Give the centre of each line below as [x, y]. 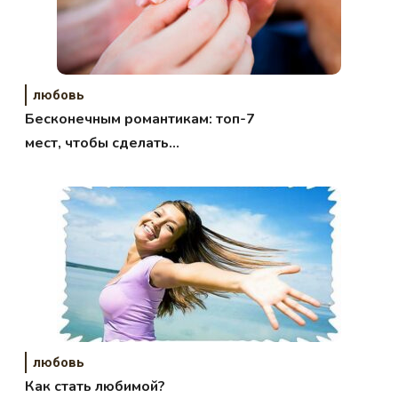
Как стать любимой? [96, 386]
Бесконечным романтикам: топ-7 [140, 119]
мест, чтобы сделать [97, 143]
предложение [75, 167]
